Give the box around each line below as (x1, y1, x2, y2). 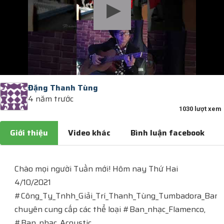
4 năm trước (28, 92, 73, 105)
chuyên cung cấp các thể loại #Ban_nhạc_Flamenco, (14, 203, 205, 215)
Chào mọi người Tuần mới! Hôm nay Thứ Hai (14, 162, 178, 175)
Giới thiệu (10, 126, 48, 139)
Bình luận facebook (130, 126, 204, 139)
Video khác (68, 126, 110, 139)
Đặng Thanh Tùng (28, 81, 98, 94)
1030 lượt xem (179, 105, 221, 112)
